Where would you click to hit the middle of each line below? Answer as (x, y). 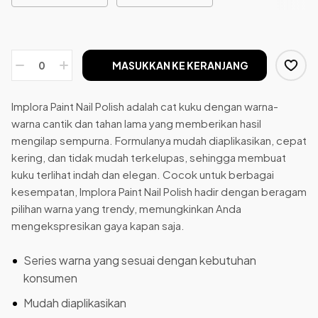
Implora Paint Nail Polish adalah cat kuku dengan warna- (145, 106)
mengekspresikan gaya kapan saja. (98, 226)
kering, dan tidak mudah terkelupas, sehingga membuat (149, 158)
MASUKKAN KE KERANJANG (180, 66)
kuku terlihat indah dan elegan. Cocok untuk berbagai (143, 175)
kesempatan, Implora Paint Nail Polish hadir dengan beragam (159, 192)
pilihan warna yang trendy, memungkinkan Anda (126, 209)
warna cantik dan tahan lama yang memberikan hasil (136, 124)
